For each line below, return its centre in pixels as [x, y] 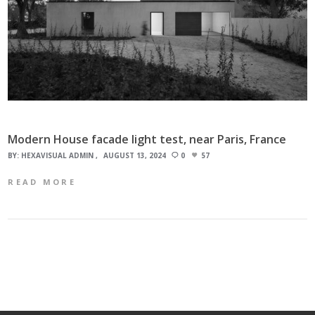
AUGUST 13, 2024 [135, 155]
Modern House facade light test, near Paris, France [147, 139]
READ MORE [42, 181]
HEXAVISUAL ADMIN [58, 155]
